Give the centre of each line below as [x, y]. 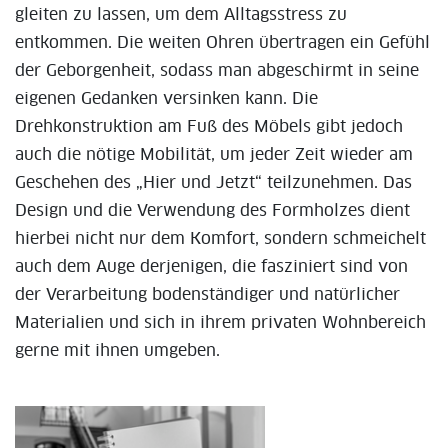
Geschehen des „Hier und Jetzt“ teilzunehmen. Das [213, 183]
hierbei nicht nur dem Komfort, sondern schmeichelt [220, 239]
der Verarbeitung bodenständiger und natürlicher [207, 295]
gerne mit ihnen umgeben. [117, 351]
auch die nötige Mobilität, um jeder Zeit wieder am [214, 155]
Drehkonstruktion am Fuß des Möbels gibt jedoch [209, 127]
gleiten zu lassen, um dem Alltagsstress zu [181, 15]
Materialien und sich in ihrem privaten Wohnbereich [220, 323]
